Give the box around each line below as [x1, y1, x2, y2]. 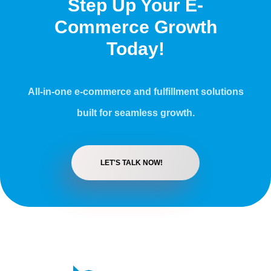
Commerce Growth [54, 16, 217, 37]
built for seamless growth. [76, 107, 195, 118]
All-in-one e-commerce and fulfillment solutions [27, 86, 244, 97]
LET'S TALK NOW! [100, 158, 163, 167]
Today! [106, 38, 165, 59]
